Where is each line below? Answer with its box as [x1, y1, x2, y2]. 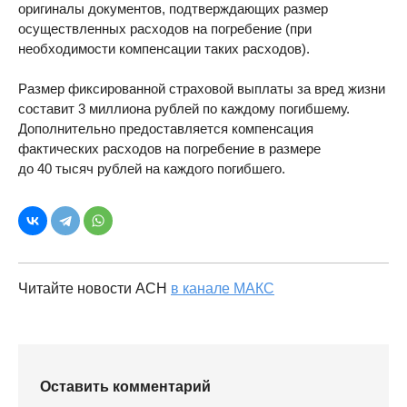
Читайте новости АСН [18, 281, 171, 296]
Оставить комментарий [40, 379, 211, 394]
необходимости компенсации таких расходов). [18, 41, 310, 56]
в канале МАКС [171, 281, 274, 296]
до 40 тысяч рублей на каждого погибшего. [18, 161, 285, 176]
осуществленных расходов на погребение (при [18, 21, 312, 36]
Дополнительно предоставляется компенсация [18, 121, 313, 136]
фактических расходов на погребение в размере [18, 141, 321, 156]
